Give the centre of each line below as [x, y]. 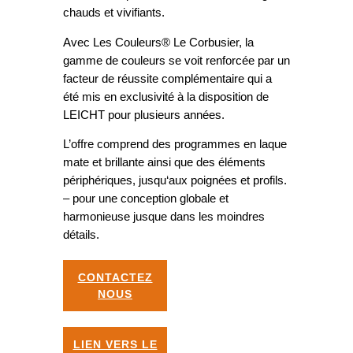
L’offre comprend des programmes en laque [175, 145]
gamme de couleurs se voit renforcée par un [176, 60]
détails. [81, 235]
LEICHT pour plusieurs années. [144, 115]
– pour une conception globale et [146, 199]
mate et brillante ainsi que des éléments [164, 163]
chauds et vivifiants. [114, 13]
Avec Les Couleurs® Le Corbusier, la [158, 42]
